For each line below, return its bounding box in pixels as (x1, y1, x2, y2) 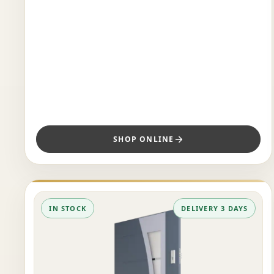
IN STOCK (49, 204, 86, 213)
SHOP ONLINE (113, 134, 174, 145)
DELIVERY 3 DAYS (181, 204, 248, 213)
